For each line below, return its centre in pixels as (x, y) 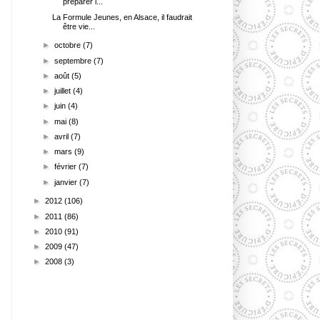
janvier (67, 182)
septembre (74, 60)
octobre (69, 45)
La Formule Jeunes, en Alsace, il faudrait (122, 17)
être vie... (79, 26)
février (67, 167)
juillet (64, 91)
